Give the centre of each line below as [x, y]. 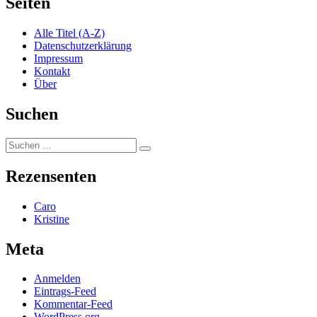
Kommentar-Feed [73, 304]
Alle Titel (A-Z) [69, 33]
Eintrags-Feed [65, 292]
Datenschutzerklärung [83, 46]
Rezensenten [51, 176]
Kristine [52, 219]
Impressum [58, 59]
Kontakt [52, 71]
